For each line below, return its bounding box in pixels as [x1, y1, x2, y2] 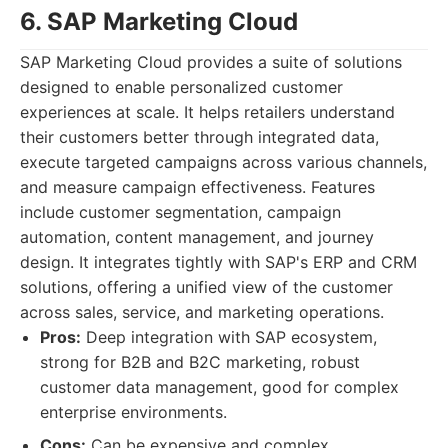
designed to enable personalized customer [20, 77, 343, 97]
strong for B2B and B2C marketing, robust [40, 352, 360, 372]
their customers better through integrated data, [20, 127, 379, 147]
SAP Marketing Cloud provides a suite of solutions [20, 52, 402, 72]
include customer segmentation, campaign [20, 202, 341, 222]
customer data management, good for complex [40, 377, 399, 397]
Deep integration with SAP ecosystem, [81, 327, 377, 347]
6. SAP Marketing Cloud [20, 7, 298, 36]
